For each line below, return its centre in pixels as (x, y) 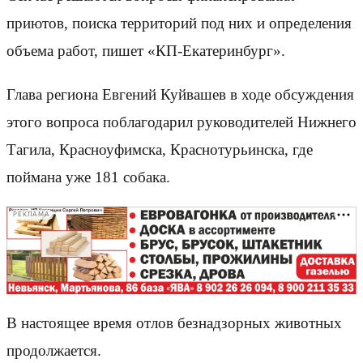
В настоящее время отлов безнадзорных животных (174, 322)
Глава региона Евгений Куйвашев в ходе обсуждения (180, 94)
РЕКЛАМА (32, 215)
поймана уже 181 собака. (88, 177)
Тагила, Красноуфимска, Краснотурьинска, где (160, 149)
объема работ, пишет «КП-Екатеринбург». (146, 51)
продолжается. (54, 350)
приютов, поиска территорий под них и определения (179, 23)
